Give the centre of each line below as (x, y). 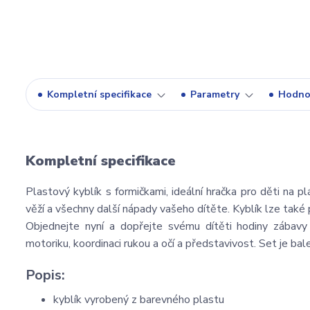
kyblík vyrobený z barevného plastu (139, 300)
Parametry (215, 94)
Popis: (45, 275)
